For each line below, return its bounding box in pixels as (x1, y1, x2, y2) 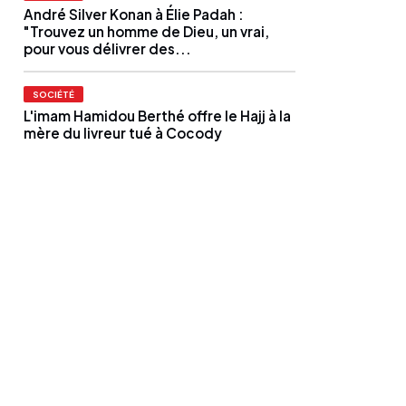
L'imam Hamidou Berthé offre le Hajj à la (24, 107, 291, 125)
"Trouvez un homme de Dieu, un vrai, (24, 23, 269, 41)
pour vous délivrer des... (24, 40, 191, 58)
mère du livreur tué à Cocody (24, 124, 222, 142)
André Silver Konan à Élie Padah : (24, 5, 244, 24)
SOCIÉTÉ (33, 89, 74, 101)
